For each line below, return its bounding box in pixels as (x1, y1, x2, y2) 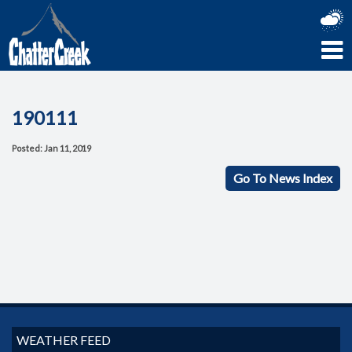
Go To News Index (233, 170, 332, 186)
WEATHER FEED (16, 332, 112, 347)
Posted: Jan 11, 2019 (12, 143, 91, 154)
